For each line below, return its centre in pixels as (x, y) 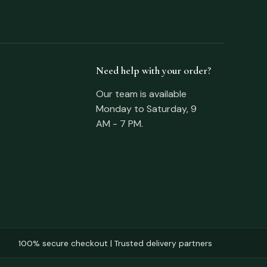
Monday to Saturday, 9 (147, 108)
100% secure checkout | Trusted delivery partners (115, 243)
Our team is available (142, 94)
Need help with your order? (154, 70)
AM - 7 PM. (120, 123)
